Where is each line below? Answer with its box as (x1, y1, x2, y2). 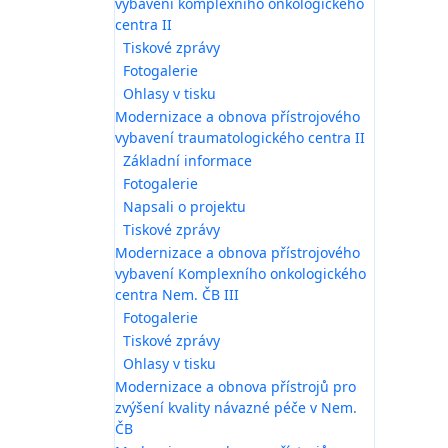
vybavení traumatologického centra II (115, 127, 365, 147)
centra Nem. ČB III (115, 284, 239, 304)
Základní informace (123, 150, 252, 170)
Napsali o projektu (123, 196, 246, 216)
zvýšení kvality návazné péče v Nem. (115, 397, 357, 417)
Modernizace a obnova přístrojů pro (115, 376, 356, 396)
